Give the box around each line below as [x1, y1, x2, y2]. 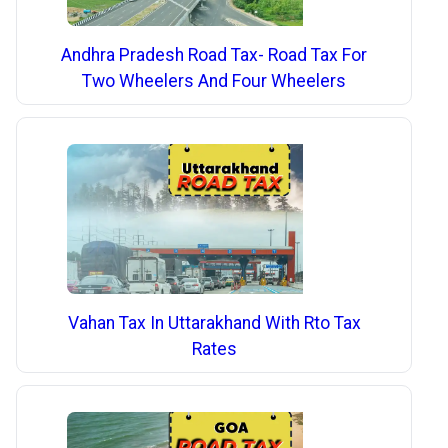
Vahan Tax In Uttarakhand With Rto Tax [67, 312, 361, 333]
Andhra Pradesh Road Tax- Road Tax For [61, 44, 368, 65]
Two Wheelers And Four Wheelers [82, 70, 347, 91]
